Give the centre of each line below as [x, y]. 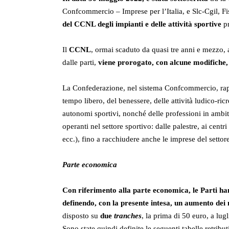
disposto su [81, 216]
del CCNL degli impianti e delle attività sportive [142, 24]
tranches [127, 216]
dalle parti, [80, 63]
